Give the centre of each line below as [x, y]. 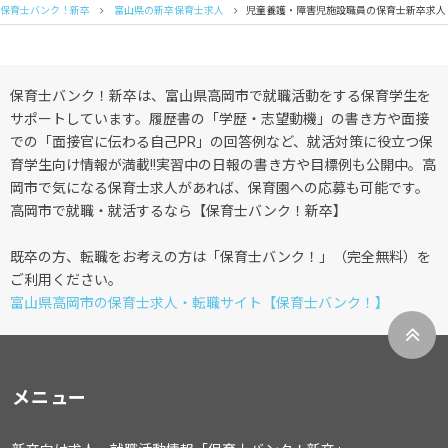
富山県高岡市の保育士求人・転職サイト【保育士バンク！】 [199, 303]
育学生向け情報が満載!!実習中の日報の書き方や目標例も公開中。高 [223, 165]
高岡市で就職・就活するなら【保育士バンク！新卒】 [178, 211]
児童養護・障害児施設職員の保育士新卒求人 [346, 11]
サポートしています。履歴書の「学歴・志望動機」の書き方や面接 [219, 119]
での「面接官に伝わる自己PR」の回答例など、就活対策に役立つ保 [221, 142]
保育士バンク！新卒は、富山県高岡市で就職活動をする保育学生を [220, 96]
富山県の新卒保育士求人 [169, 11]
